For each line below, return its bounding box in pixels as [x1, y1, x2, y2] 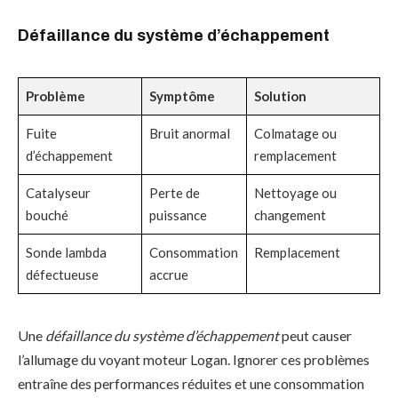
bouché [26, 207, 68, 224]
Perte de [149, 185, 200, 202]
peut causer [279, 327, 352, 345]
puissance [149, 207, 207, 224]
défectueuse [26, 267, 99, 283]
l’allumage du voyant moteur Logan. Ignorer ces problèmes [18, 351, 370, 369]
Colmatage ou [254, 125, 337, 142]
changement [254, 207, 326, 224]
